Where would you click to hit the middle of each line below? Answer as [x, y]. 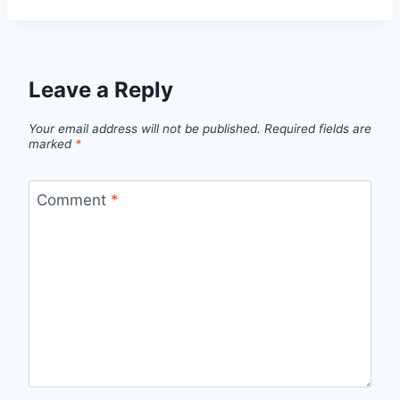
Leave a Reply [101, 89]
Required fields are [318, 128]
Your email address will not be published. [145, 128]
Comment [73, 200]
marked [52, 143]
